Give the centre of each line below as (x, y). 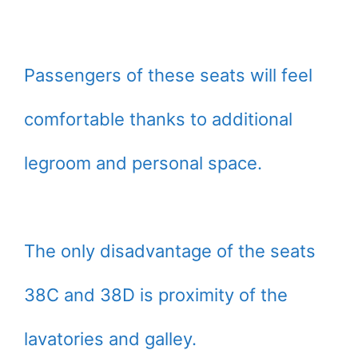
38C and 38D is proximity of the (156, 295)
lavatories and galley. (110, 339)
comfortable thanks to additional (158, 119)
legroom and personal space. (143, 163)
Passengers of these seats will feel (168, 76)
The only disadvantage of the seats (170, 251)
